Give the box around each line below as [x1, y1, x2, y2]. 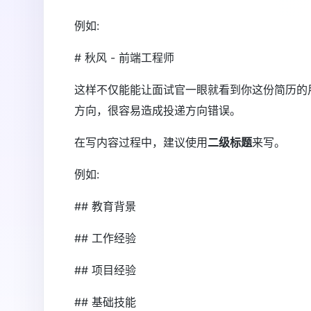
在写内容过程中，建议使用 [74, 135, 208, 149]
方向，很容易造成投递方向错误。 [74, 103, 241, 117]
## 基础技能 [74, 294, 136, 309]
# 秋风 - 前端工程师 [74, 50, 174, 65]
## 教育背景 [74, 199, 136, 213]
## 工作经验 [74, 230, 136, 245]
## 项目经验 [74, 262, 136, 277]
